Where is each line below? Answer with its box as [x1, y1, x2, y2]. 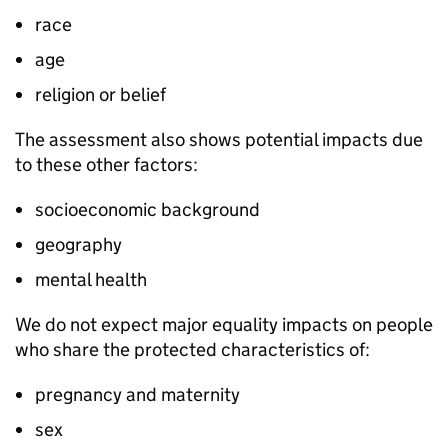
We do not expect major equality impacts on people [15, 313, 433, 336]
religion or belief [35, 83, 166, 106]
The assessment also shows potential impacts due [15, 128, 423, 151]
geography [35, 233, 122, 256]
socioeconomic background [35, 198, 260, 221]
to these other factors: [15, 153, 198, 176]
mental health [35, 268, 147, 291]
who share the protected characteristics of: [15, 338, 370, 361]
